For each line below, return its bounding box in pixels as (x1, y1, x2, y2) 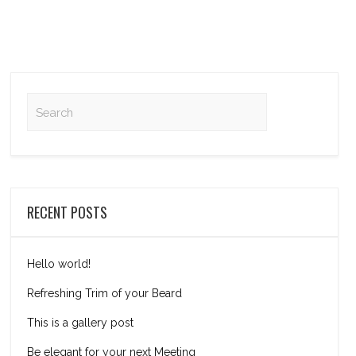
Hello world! (27, 257, 91, 270)
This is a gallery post (27, 316, 134, 329)
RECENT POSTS (27, 202, 108, 222)
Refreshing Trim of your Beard (27, 287, 183, 300)
